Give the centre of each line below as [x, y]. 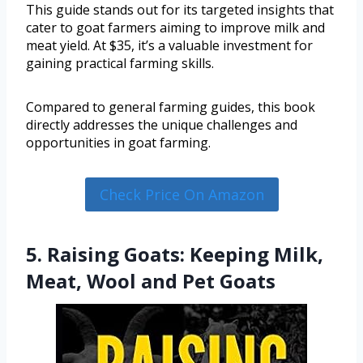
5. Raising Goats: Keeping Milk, [175, 254]
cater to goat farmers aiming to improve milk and [175, 27]
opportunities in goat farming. [118, 142]
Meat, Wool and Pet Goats [151, 281]
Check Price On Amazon [181, 194]
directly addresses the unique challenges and [162, 124]
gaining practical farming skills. [120, 63]
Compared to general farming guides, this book [171, 107]
